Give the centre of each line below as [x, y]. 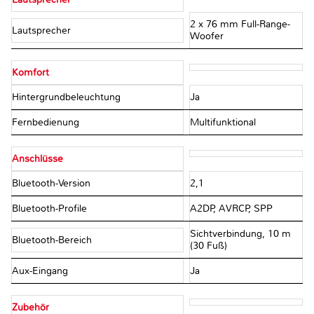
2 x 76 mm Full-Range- [240, 25]
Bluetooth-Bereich [53, 240]
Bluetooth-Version [53, 184]
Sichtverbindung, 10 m [240, 234]
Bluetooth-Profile [51, 209]
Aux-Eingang [41, 271]
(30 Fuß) [208, 246]
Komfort [30, 73]
